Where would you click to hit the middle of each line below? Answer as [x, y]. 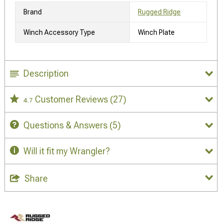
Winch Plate [156, 32]
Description [46, 73]
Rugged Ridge [159, 12]
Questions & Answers [65, 125]
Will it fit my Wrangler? [67, 151]
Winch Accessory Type [59, 32]
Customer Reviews [72, 99]
